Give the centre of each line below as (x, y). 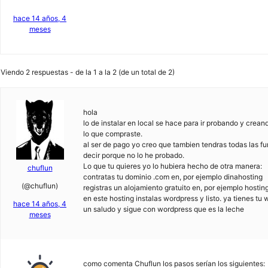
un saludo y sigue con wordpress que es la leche (164, 209)
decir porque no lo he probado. (134, 155)
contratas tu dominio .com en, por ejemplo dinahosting (173, 177)
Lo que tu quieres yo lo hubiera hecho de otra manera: (173, 166)
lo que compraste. (113, 134)
